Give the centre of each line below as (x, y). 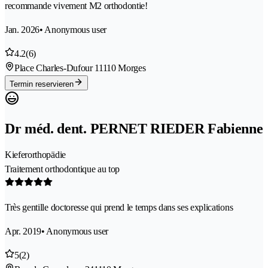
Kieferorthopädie (35, 154)
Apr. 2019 (23, 231)
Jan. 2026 (22, 30)
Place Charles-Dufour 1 (57, 68)
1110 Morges (122, 68)
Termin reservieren (42, 84)
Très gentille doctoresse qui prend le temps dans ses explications (119, 207)
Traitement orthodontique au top (63, 169)
